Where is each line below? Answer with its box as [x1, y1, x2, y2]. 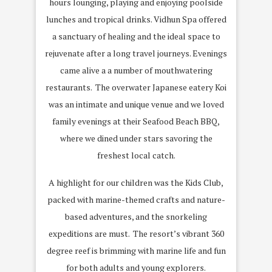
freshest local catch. [97, 149, 175, 161]
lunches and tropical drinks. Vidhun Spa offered [46, 13, 226, 25]
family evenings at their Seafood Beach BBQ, [52, 115, 220, 127]
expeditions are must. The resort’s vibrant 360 [48, 227, 224, 239]
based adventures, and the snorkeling [65, 210, 207, 222]
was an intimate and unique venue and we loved [48, 98, 224, 110]
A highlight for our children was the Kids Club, [49, 176, 223, 188]
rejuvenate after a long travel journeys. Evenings [45, 47, 227, 59]
